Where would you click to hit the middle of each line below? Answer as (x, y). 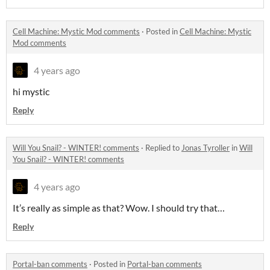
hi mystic (31, 92)
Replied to (163, 148)
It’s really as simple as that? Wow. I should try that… (119, 208)
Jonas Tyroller (206, 148)
